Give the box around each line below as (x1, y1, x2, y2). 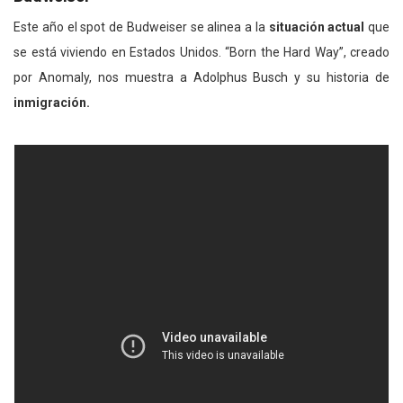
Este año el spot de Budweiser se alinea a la (13, 20, 269, 35)
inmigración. (13, 95, 90, 111)
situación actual (268, 20, 365, 35)
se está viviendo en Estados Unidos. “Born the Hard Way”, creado (13, 45, 390, 60)
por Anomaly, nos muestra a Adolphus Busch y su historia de (13, 70, 390, 85)
